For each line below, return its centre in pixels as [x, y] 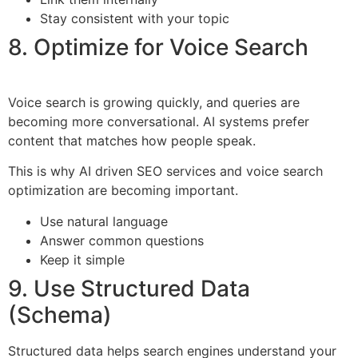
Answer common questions [122, 240]
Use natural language [104, 221]
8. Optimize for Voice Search [158, 47]
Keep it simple [82, 259]
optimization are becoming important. [123, 191]
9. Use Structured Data [129, 288]
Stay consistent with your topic [135, 18]
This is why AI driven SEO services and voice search [165, 171]
